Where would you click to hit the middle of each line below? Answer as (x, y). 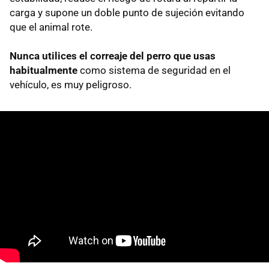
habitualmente (44, 70)
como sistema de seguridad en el (154, 70)
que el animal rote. (51, 27)
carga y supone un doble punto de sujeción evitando (127, 12)
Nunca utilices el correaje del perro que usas (113, 56)
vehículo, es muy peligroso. (71, 84)
